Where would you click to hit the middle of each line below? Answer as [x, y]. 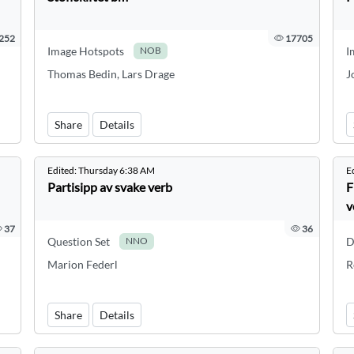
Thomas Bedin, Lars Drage [111, 74]
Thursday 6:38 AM [117, 170]
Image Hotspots [86, 51]
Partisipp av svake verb [110, 187]
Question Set [79, 241]
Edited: [63, 170]
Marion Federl [83, 264]
